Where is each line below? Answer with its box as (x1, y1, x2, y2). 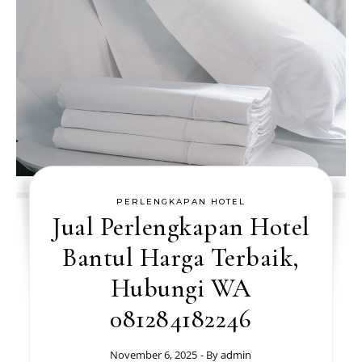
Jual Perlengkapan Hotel (52, 211, 310, 242)
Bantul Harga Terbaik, (62, 242, 300, 273)
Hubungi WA (110, 272, 251, 304)
